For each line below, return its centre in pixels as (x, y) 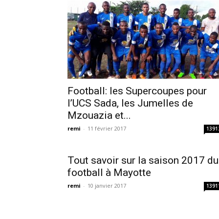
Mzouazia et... (99, 116)
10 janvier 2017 (107, 186)
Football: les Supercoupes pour (137, 91)
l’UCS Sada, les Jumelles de (130, 103)
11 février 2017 (107, 129)
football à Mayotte (109, 173)
